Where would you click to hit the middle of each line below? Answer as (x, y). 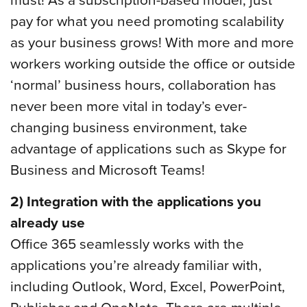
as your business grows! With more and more (152, 42)
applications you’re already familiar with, (136, 264)
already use (48, 222)
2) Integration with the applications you (136, 201)
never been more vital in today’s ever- (128, 106)
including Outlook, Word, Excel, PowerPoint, (148, 285)
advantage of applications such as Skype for (148, 148)
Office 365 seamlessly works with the (127, 243)
